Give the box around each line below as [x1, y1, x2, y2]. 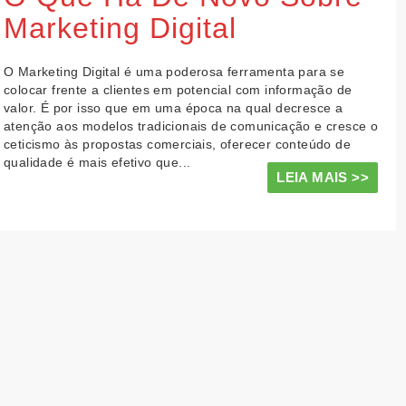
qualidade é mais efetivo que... [4, 155, 191, 169]
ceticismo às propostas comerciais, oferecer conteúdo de [4, 137, 351, 151]
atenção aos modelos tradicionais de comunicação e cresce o [4, 119, 379, 133]
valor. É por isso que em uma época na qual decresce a [4, 101, 343, 115]
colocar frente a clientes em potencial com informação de [4, 82, 353, 97]
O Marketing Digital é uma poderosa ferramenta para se [4, 64, 345, 79]
